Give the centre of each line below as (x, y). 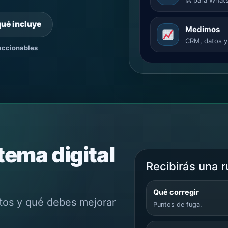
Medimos (203, 29)
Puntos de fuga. (177, 204)
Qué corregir (176, 192)
